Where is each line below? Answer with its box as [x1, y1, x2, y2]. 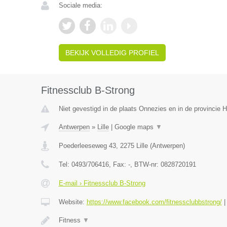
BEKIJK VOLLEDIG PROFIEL [65, 49, 159, 57]
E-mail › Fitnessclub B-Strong [58, 179, 145, 187]
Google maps [114, 123, 156, 131]
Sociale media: [58, 2, 102, 9]
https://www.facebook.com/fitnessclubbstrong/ [86, 198, 222, 206]
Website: [58, 198, 87, 206]
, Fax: [108, 161, 128, 168]
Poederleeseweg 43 [58, 142, 116, 149]
